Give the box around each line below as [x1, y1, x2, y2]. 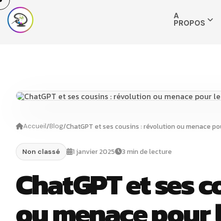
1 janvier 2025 [73, 147, 115, 157]
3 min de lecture [122, 147, 172, 157]
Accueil [23, 122, 46, 131]
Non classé [22, 147, 60, 156]
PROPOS [174, 18, 205, 28]
